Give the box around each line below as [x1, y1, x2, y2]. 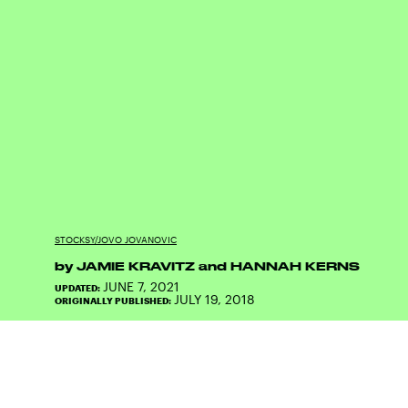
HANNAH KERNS [230, 260, 360, 272]
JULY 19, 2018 [174, 291, 255, 307]
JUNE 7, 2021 [103, 279, 179, 294]
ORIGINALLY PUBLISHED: [55, 295, 174, 306]
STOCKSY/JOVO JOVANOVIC [55, 234, 177, 245]
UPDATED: [55, 282, 103, 293]
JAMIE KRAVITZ [76, 260, 195, 272]
